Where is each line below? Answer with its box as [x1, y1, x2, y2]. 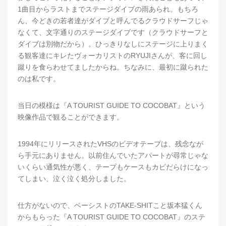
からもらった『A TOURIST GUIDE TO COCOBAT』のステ [18, 212, 205, 221]
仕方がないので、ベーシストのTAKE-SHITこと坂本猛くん [18, 201, 202, 209]
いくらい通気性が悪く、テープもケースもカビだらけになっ [18, 162, 208, 171]
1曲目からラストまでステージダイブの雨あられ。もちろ [18, 5, 198, 13]
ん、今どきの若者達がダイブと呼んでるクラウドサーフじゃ [18, 16, 208, 25]
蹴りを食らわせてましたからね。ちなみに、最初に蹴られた [18, 63, 208, 71]
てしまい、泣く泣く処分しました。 [18, 174, 131, 183]
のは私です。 [18, 74, 60, 83]
